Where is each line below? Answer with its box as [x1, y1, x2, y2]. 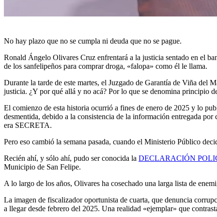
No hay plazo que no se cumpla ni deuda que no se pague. [4, 37, 182, 46]
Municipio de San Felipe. [4, 163, 81, 171]
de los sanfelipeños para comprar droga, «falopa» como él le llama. [4, 62, 207, 71]
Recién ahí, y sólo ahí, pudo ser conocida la [4, 154, 139, 163]
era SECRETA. [4, 121, 52, 130]
